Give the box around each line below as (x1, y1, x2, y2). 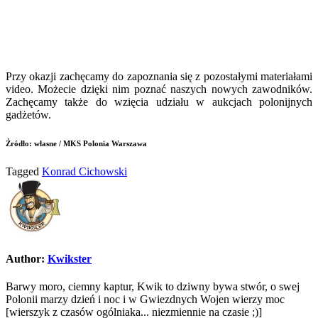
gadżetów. (6, 108, 51, 121)
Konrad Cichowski (42, 165, 127, 177)
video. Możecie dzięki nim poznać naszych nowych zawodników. (6, 82, 312, 95)
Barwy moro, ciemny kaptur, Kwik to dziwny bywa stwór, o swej (6, 280, 300, 293)
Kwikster (48, 253, 92, 265)
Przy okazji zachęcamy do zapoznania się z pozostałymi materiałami (6, 70, 312, 82)
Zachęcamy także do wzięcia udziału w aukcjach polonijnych (6, 95, 312, 108)
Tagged (6, 165, 42, 177)
